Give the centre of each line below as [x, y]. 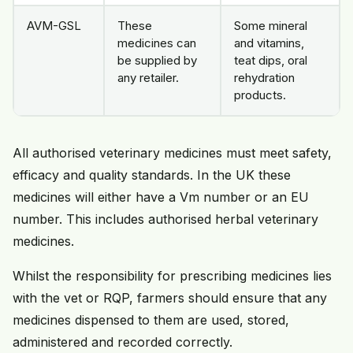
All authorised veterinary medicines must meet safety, [172, 153]
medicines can [157, 43]
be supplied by [157, 61]
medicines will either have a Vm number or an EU [161, 197]
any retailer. [148, 78]
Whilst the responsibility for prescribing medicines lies [172, 276]
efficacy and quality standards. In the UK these [152, 175]
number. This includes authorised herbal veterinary [165, 219]
